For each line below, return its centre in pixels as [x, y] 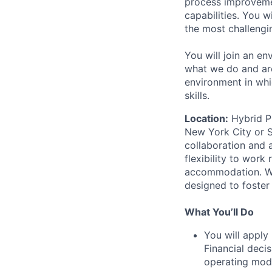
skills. [197, 95]
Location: [206, 118]
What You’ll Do [219, 212]
